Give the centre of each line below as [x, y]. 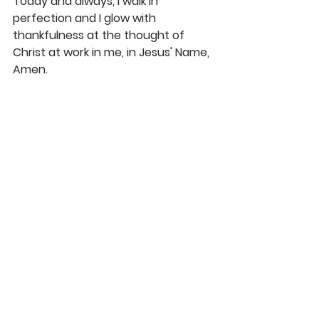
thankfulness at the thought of [100, 36]
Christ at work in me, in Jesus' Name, [113, 53]
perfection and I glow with [86, 19]
